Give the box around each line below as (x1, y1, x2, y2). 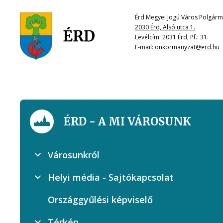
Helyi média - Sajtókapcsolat (48, 171, 174, 183)
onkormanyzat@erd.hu (155, 43, 220, 51)
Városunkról (48, 149, 100, 161)
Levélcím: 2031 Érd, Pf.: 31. (135, 33, 209, 41)
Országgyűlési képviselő (48, 194, 153, 206)
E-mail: (135, 43, 155, 51)
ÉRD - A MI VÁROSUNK (64, 114, 191, 128)
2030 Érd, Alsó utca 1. (135, 23, 195, 31)
